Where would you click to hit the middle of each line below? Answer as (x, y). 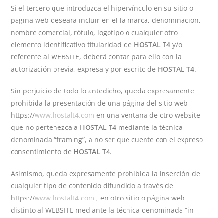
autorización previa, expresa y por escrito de (84, 69)
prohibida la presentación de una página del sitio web (100, 103)
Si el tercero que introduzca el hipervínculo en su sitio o (102, 8)
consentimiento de (42, 152)
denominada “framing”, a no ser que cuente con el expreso (107, 139)
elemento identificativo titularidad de (73, 45)
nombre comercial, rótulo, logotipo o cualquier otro (94, 32)
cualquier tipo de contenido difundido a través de (92, 186)
